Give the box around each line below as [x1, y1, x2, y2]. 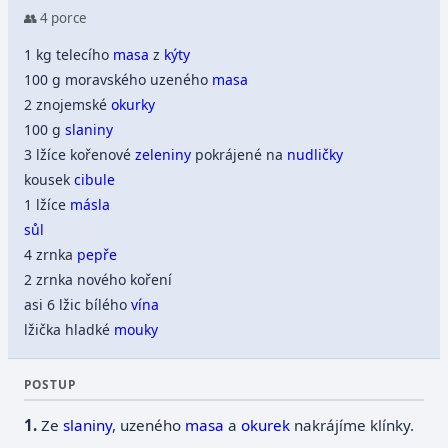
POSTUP [24, 376, 77, 393]
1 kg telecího [24, 45, 114, 65]
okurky [111, 95, 156, 115]
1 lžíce [24, 195, 71, 215]
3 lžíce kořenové [24, 145, 136, 165]
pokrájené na [191, 145, 288, 165]
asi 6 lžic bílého [24, 295, 132, 315]
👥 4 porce [24, 8, 88, 27]
